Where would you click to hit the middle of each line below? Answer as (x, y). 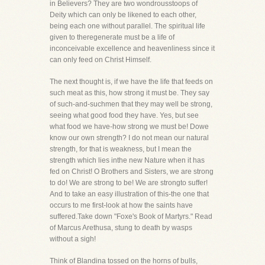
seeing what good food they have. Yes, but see (124, 115)
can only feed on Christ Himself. (101, 60)
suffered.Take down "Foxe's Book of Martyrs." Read (131, 216)
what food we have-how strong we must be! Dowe (129, 127)
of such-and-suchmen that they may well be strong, (131, 104)
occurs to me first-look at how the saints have (121, 205)
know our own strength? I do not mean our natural (129, 138)
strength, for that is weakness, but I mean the (121, 149)
